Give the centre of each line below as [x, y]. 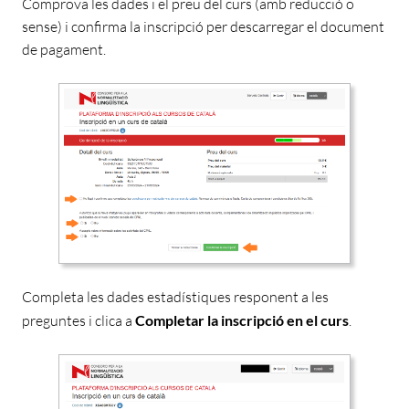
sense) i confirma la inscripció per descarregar [163, 27]
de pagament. [64, 50]
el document [344, 27]
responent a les [280, 296]
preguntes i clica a [79, 320]
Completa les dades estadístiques [126, 296]
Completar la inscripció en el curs [242, 320]
